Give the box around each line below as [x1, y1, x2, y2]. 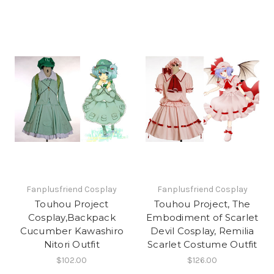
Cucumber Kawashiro [20, 224, 124, 237]
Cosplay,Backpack [28, 211, 116, 223]
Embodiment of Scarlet [146, 211, 259, 223]
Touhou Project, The [154, 198, 251, 210]
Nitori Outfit [43, 238, 100, 250]
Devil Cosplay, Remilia [150, 224, 254, 237]
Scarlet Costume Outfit [147, 238, 257, 250]
